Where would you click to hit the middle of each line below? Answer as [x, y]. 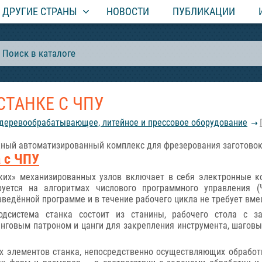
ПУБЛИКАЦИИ [204, 11]
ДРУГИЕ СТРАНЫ [40, 11]
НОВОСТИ [128, 11]
